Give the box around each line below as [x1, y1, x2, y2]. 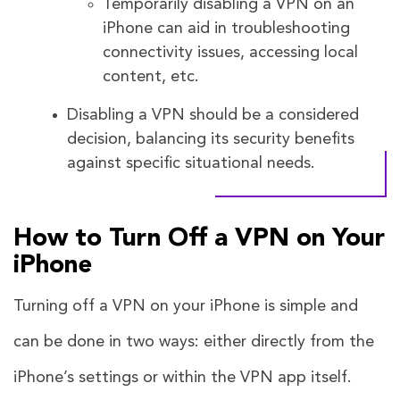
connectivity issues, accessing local [103, 44, 358, 61]
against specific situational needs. [67, 154, 315, 171]
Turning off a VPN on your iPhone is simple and [13, 297, 358, 314]
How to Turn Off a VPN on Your [13, 226, 385, 252]
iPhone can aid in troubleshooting [103, 20, 350, 37]
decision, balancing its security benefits [67, 130, 354, 147]
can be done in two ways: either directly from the [13, 333, 374, 350]
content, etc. [103, 68, 199, 85]
